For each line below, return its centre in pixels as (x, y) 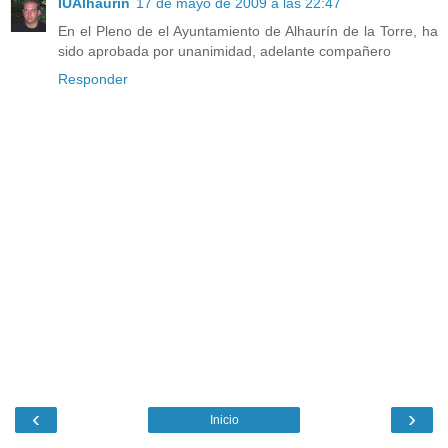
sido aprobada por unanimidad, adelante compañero (224, 51)
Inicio (224, 419)
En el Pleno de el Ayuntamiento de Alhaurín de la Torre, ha (248, 31)
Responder (93, 79)
